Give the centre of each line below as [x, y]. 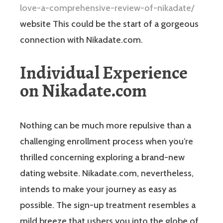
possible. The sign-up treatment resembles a [108, 205]
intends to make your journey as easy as [98, 189]
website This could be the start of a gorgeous [109, 24]
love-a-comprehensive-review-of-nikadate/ [107, 8]
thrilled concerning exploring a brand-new [102, 157]
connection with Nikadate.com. [81, 40]
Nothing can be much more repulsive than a [106, 125]
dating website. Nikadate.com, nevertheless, [107, 173]
